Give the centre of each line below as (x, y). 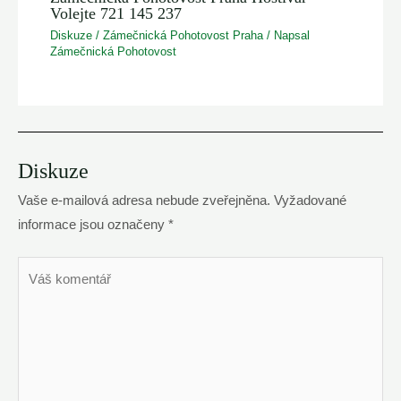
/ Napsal (287, 35)
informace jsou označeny (93, 224)
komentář (45, 291)
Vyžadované (310, 200)
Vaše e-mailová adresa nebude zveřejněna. (144, 200)
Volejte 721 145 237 (116, 14)
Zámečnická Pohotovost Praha (183, 35)
